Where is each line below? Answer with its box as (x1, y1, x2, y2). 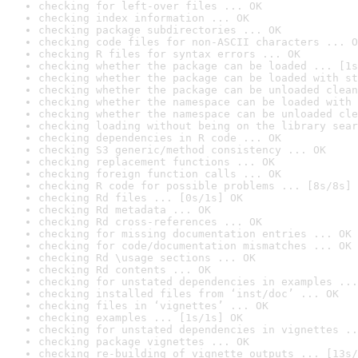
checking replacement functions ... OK (38, 156, 275, 168)
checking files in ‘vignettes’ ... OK (38, 300, 268, 312)
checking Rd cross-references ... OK (38, 216, 262, 228)
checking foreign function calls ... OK (38, 168, 281, 180)
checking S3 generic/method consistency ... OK (38, 144, 326, 156)
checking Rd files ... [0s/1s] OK (38, 192, 243, 204)
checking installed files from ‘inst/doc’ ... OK (38, 288, 339, 300)
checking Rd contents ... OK (38, 264, 211, 276)
